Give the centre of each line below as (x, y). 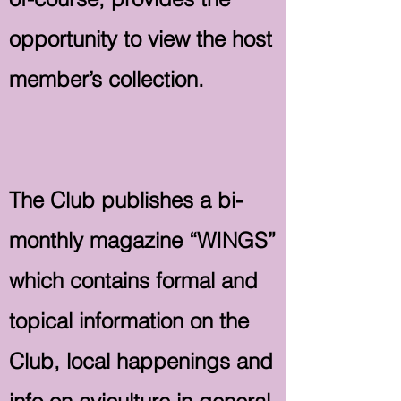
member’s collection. (107, 79)
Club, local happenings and (141, 361)
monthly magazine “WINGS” (142, 240)
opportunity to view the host (141, 39)
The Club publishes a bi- (126, 200)
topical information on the (129, 321)
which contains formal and (133, 281)
